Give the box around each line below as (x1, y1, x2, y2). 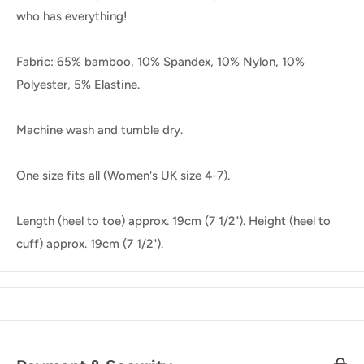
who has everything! (16, 9, 128, 24)
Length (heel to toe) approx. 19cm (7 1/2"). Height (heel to (16, 214, 331, 229)
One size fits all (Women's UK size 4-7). (16, 168, 230, 184)
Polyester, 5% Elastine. (16, 77, 140, 93)
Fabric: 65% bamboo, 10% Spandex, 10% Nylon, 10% (16, 54, 305, 70)
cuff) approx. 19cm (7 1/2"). (16, 236, 163, 252)
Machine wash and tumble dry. (16, 123, 183, 138)
